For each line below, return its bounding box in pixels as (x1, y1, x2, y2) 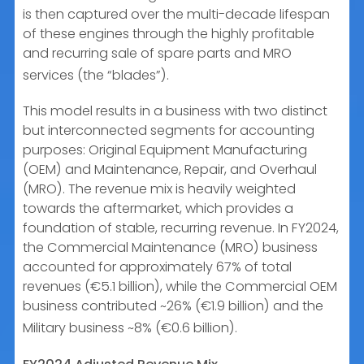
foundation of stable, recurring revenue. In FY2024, (23, 219, 339, 238)
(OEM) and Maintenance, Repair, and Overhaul (23, 160, 317, 180)
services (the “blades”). (23, 66, 169, 85)
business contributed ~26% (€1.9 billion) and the (23, 297, 323, 316)
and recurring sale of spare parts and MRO (23, 43, 292, 63)
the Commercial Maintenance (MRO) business (23, 238, 318, 258)
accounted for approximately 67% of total (23, 258, 292, 277)
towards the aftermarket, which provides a (23, 199, 293, 219)
